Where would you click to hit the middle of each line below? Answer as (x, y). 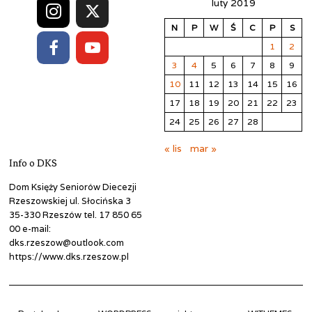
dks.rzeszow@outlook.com (67, 242)
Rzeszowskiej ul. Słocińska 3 (70, 201)
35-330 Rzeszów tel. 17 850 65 (76, 214)
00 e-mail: (30, 228)
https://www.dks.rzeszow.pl (69, 256)
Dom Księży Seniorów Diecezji (73, 187)
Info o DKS (33, 163)
